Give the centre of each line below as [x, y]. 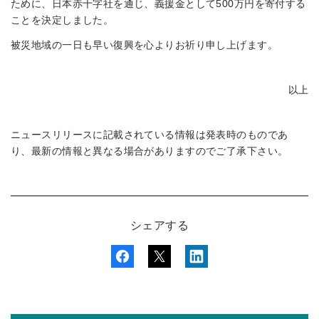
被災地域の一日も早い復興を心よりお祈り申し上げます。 [144, 45]
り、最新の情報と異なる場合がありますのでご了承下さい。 [150, 151]
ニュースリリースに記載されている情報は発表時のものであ [150, 135]
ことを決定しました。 [62, 20]
